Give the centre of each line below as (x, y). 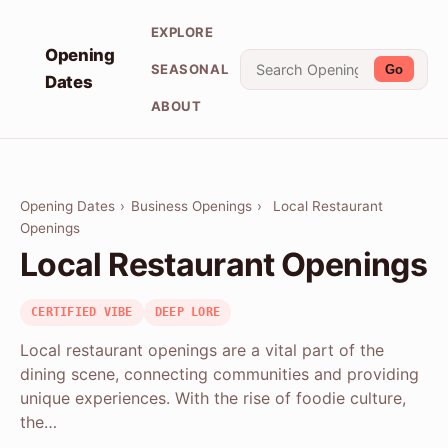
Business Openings (191, 206)
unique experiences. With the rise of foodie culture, (213, 398)
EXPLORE (182, 31)
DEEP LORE (187, 312)
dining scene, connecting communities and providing (219, 374)
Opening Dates (67, 206)
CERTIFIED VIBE (82, 312)
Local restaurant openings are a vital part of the (202, 350)
